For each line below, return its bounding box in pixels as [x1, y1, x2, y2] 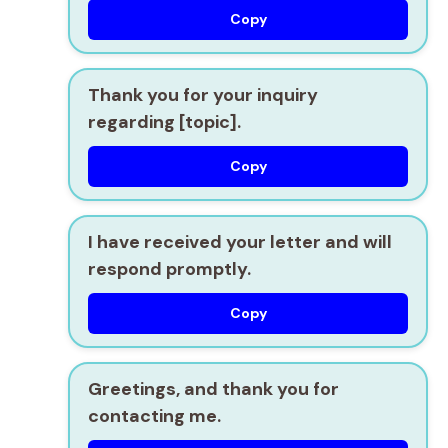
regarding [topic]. [88, 109, 241, 134]
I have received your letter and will [88, 229, 392, 254]
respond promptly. [88, 256, 251, 281]
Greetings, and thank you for [88, 376, 339, 401]
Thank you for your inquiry [88, 82, 318, 107]
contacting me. [88, 403, 221, 428]
